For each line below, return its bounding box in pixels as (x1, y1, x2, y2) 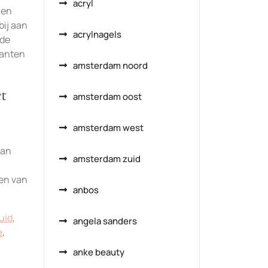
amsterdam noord (73, 59, 148, 72)
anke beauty (73, 246, 124, 258)
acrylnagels (73, 28, 121, 41)
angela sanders (73, 215, 137, 227)
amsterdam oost (73, 90, 142, 103)
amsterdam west (73, 121, 144, 134)
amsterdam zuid (73, 153, 141, 165)
